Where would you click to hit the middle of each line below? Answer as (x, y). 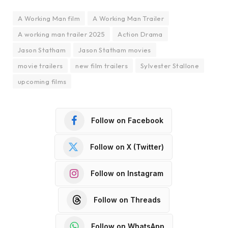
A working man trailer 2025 (62, 34)
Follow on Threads (127, 200)
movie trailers (40, 65)
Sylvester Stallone (170, 65)
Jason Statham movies (115, 50)
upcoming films (42, 81)
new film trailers (102, 65)
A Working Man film (49, 18)
